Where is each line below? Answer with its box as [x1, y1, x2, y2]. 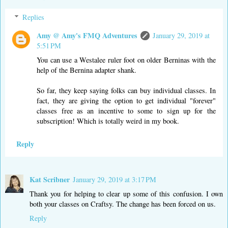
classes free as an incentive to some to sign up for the [37, 105, 216, 116]
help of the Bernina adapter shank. [37, 65, 137, 75]
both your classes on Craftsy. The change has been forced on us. [30, 199, 216, 209]
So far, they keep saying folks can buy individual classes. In [37, 85, 216, 95]
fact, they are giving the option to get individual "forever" [37, 95, 216, 105]
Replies [22, 12, 45, 22]
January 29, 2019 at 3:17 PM [73, 175, 156, 185]
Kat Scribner [30, 174, 70, 185]
